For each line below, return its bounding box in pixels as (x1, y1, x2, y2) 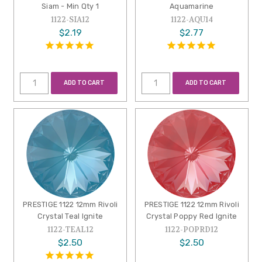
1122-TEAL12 (47, 224, 94, 235)
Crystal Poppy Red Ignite (146, 211, 237, 220)
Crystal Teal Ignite (37, 211, 104, 220)
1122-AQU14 (170, 14, 213, 25)
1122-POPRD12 (165, 224, 219, 235)
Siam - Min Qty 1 (42, 1, 99, 11)
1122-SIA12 (51, 14, 90, 25)
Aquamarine (170, 1, 214, 11)
